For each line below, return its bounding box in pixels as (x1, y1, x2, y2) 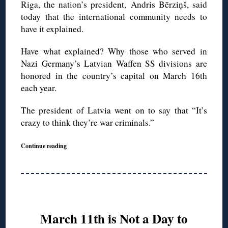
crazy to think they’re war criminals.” (21, 117, 155, 129)
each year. (21, 82, 57, 94)
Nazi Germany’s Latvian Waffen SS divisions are (21, 58, 207, 70)
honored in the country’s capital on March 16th (21, 70, 207, 82)
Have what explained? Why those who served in (21, 45, 207, 58)
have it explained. (21, 23, 84, 35)
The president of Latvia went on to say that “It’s (21, 104, 207, 117)
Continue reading (21, 141, 67, 151)
